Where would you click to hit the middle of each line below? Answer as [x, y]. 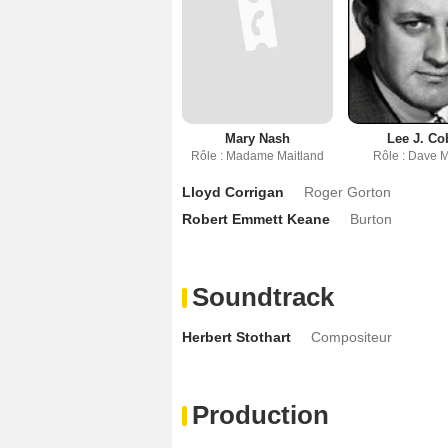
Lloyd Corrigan [233, 191]
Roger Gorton [347, 191]
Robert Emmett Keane [256, 218]
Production [260, 414]
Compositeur [351, 336]
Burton [371, 218]
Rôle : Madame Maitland [258, 155]
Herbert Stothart [236, 336]
